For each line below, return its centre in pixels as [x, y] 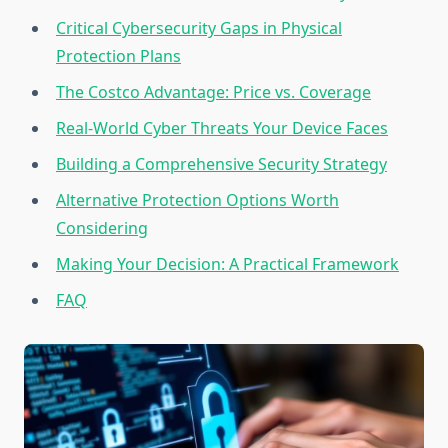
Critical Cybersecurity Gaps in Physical [199, 28]
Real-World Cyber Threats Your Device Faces [222, 128]
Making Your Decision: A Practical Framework [227, 264]
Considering [102, 228]
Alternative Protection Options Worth [197, 200]
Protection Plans [118, 56]
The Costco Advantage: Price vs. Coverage [213, 92]
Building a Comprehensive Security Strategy [221, 164]
